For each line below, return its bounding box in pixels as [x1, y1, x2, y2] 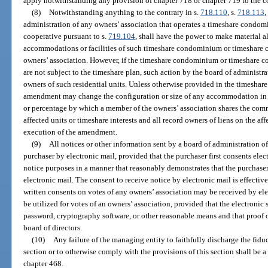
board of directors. [23, 223, 83, 232]
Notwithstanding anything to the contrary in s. [48, 7, 200, 17]
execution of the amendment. [23, 127, 118, 136]
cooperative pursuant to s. [23, 31, 109, 41]
